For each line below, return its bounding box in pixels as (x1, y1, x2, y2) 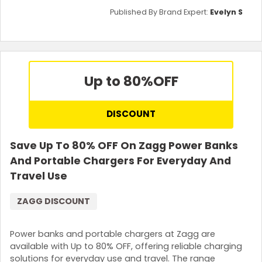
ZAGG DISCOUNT (17, 195, 90, 208)
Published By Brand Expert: (110, 7, 210, 18)
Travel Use (10, 169, 67, 184)
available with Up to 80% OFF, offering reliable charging (10, 240, 242, 252)
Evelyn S (210, 7, 243, 18)
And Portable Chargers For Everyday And (10, 154, 231, 168)
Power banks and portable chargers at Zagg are (10, 227, 215, 240)
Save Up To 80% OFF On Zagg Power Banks (10, 139, 238, 153)
